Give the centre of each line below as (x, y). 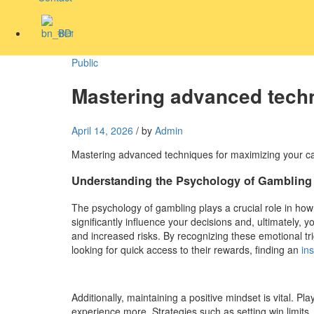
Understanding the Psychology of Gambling (192, 181)
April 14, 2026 (102, 130)
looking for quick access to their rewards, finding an (186, 249)
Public (85, 62)
